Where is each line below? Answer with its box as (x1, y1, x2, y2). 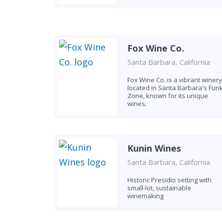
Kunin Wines (127, 142, 181, 154)
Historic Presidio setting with (127, 175, 212, 184)
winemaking (127, 191, 164, 200)
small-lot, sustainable (127, 183, 191, 192)
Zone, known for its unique (127, 91, 208, 100)
